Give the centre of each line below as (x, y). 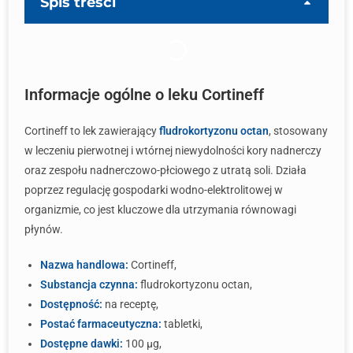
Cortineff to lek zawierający (92, 131)
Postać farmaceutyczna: (101, 324)
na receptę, (130, 304)
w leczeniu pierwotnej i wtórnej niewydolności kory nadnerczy (173, 150)
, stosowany (298, 131)
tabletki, (182, 324)
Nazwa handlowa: (84, 265)
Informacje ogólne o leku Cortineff (144, 95)
